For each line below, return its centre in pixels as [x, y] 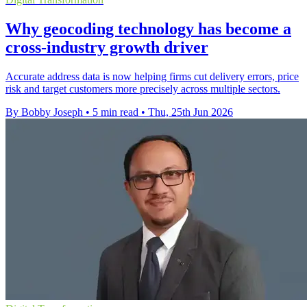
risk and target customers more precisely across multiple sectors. [143, 89]
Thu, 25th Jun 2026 [191, 112]
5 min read [115, 112]
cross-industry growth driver [107, 48]
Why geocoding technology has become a [148, 29]
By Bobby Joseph [44, 112]
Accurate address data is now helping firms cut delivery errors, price [152, 77]
